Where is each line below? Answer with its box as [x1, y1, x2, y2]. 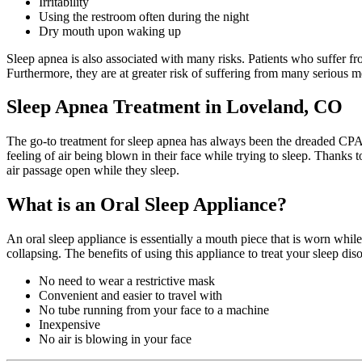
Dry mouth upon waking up [39, 23, 181, 38]
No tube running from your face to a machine [39, 303, 269, 318]
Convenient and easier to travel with [39, 288, 222, 303]
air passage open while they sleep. [6, 163, 179, 178]
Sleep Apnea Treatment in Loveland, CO [6, 96, 343, 118]
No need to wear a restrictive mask [39, 274, 215, 288]
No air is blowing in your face [39, 332, 192, 347]
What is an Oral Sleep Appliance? [6, 194, 287, 216]
